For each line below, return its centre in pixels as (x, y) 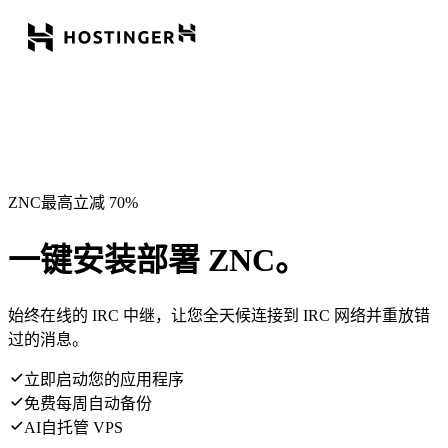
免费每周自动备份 (88, 403)
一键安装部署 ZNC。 (157, 260)
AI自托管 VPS (73, 427)
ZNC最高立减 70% (73, 202)
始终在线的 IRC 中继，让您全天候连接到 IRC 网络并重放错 (219, 315)
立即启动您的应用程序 (104, 379)
